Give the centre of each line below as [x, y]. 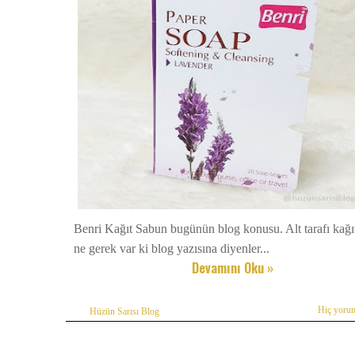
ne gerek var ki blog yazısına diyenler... [172, 249]
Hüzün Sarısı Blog [124, 312]
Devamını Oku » [233, 268]
